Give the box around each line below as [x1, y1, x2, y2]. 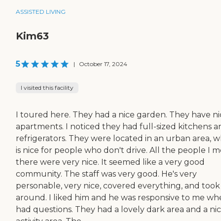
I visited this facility [21, 84, 74, 92]
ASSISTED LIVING [16, 8, 66, 16]
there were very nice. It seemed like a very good [16, 157, 205, 167]
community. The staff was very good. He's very [16, 169, 197, 179]
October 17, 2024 [79, 60, 127, 68]
